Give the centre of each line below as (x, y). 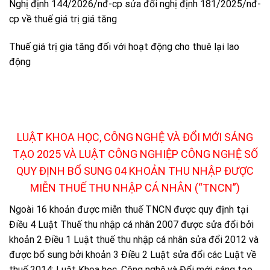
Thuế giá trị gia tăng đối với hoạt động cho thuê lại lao (124, 47)
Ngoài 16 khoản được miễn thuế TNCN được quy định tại (129, 209)
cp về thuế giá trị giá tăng (63, 19)
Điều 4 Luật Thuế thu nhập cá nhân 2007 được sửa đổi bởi (131, 224)
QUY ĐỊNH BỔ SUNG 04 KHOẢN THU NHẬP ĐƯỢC (135, 171)
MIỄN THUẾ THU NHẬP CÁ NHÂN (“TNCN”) (135, 187)
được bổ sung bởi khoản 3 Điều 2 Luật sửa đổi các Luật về (133, 254)
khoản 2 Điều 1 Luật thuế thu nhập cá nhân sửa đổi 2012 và (134, 239)
